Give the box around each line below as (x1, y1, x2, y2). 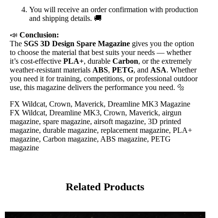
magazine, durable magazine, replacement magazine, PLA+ (10, 126, 192, 134)
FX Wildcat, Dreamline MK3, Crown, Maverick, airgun (10, 108, 182, 117)
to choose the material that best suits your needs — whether (10, 48, 191, 56)
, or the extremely (138, 56, 192, 65)
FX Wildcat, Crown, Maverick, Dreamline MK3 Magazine (10, 99, 190, 108)
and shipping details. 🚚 (29, 14, 102, 22)
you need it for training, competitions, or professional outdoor (10, 74, 198, 83)
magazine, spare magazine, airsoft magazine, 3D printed (10, 117, 181, 126)
